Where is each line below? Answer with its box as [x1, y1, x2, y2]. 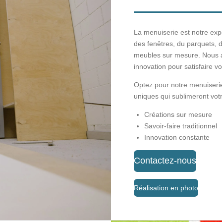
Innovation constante [144, 133, 210, 141]
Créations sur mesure [144, 110, 213, 118]
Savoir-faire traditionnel [144, 121, 218, 130]
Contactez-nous [134, 156, 197, 166]
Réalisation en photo [134, 184, 199, 192]
